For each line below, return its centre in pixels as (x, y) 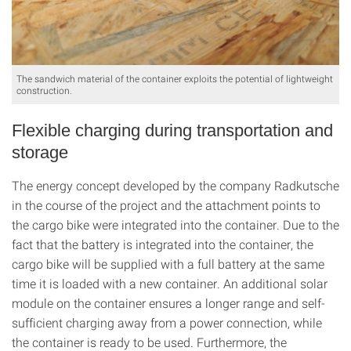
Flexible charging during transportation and (172, 131)
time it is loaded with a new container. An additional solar (170, 284)
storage (40, 153)
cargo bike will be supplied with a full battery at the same (168, 264)
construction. (44, 90)
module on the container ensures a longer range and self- (168, 303)
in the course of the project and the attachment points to (166, 205)
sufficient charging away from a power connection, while (167, 323)
